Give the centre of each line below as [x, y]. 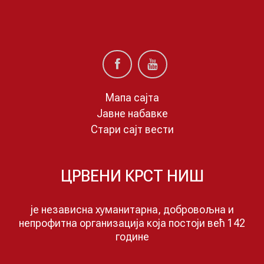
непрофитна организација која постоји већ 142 [132, 223]
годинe [132, 236]
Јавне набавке [132, 113]
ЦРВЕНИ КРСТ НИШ [132, 176]
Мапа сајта [132, 97]
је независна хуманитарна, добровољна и [132, 209]
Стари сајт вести [132, 129]
